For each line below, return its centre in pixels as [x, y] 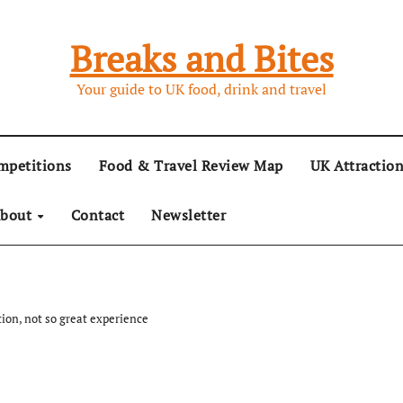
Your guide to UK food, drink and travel [201, 89]
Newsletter [189, 215]
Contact [98, 215]
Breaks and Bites [201, 58]
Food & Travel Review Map [191, 166]
